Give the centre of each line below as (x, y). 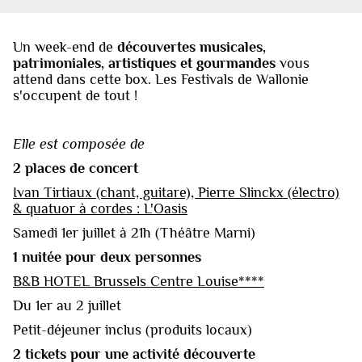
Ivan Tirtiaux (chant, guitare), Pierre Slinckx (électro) (176, 193)
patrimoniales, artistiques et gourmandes (144, 63)
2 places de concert (76, 168)
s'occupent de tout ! (75, 96)
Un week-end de (65, 47)
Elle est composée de (79, 144)
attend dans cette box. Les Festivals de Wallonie (161, 80)
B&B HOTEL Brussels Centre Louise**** (139, 282)
